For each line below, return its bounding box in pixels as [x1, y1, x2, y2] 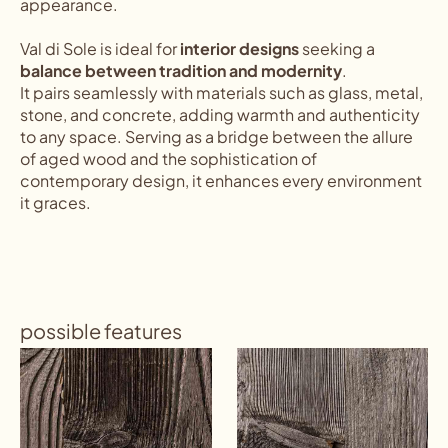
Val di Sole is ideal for [20, 38, 180, 60]
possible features [20, 318, 182, 344]
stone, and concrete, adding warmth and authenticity [20, 104, 420, 126]
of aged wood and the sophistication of [20, 148, 317, 170]
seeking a [299, 38, 375, 60]
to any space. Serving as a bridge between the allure [20, 126, 413, 148]
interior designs [180, 38, 299, 60]
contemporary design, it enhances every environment [20, 170, 422, 192]
